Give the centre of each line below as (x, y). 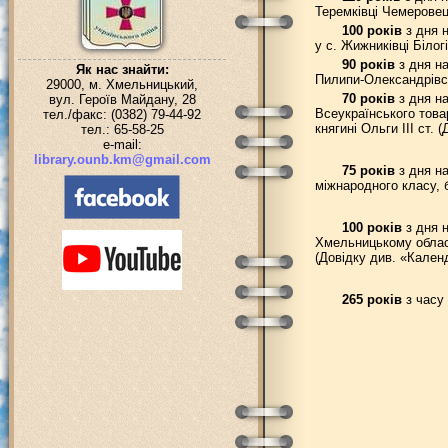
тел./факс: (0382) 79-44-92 (122, 114)
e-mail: (122, 144)
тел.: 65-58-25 (122, 129)
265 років (371, 299)
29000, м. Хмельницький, (122, 84)
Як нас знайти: (122, 69)
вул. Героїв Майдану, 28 (122, 99)
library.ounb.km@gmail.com (122, 159)
